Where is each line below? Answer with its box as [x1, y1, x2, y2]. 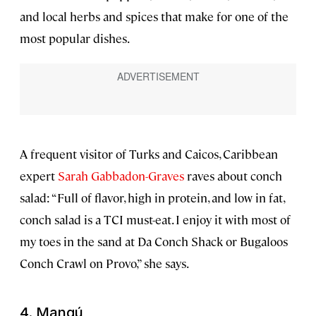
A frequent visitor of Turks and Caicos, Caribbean [20, 146, 278, 162]
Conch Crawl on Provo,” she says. [20, 255, 189, 272]
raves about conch [184, 168, 282, 184]
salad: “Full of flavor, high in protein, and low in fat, [20, 190, 284, 206]
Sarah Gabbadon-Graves [55, 168, 184, 184]
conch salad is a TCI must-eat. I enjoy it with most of [20, 212, 291, 228]
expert [20, 168, 55, 184]
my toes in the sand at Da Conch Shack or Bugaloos [20, 233, 288, 250]
